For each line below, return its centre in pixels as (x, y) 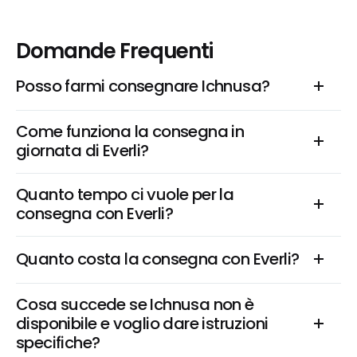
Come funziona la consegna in (130, 131)
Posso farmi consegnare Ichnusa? (143, 86)
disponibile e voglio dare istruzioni (142, 324)
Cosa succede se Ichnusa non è (135, 304)
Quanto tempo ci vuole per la (125, 194)
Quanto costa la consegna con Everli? (158, 259)
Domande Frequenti (115, 51)
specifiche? (58, 343)
